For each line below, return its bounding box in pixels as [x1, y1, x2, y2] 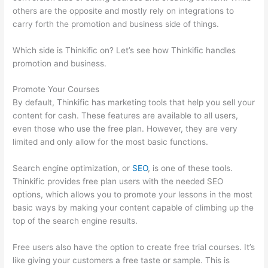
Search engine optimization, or [13, 163, 133, 173]
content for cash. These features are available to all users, [13, 111, 239, 121]
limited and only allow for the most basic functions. [13, 137, 209, 147]
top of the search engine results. [13, 216, 138, 226]
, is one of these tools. [148, 163, 233, 173]
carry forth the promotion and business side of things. [13, 19, 220, 29]
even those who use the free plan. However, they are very [13, 124, 238, 134]
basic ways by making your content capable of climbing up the [13, 203, 254, 213]
